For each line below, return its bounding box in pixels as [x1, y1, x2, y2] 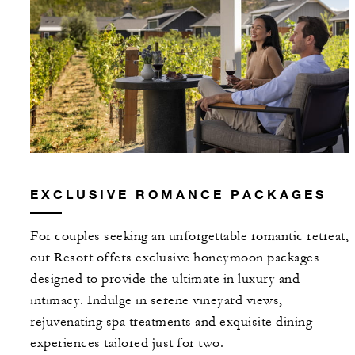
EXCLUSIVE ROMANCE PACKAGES [30, 186, 326, 202]
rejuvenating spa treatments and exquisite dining [30, 314, 312, 330]
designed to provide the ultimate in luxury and [30, 271, 300, 288]
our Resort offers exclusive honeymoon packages [30, 250, 319, 266]
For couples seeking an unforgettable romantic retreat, [30, 228, 349, 245]
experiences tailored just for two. [30, 335, 223, 352]
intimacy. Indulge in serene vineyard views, [30, 292, 283, 309]
